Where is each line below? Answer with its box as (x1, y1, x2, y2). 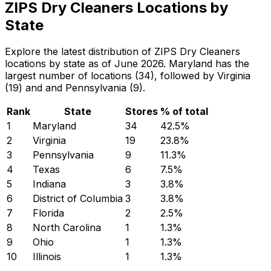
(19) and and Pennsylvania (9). (5, 82, 145, 94)
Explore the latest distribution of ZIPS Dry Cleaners (5, 45, 240, 58)
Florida (33, 207, 64, 220)
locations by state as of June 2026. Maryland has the (5, 57, 249, 70)
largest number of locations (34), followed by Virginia (5, 70, 250, 82)
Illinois (33, 250, 61, 263)
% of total (160, 105, 208, 118)
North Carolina (33, 221, 101, 234)
